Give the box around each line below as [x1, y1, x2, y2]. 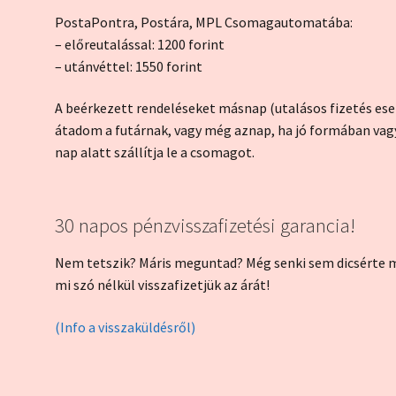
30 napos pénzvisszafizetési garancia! [55, 213, 356, 239]
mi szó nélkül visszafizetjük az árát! [55, 276, 270, 294]
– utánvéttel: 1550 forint [55, 57, 203, 75]
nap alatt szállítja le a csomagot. [55, 143, 255, 162]
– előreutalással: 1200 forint [55, 34, 225, 53]
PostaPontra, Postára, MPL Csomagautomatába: [55, 12, 354, 31]
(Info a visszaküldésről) [55, 318, 196, 337]
